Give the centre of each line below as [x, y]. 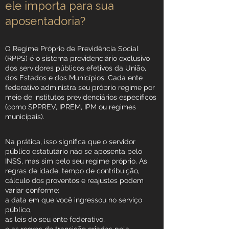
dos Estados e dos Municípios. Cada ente [74, 78]
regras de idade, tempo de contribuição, [72, 171]
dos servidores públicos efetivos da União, [76, 68]
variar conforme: [32, 190]
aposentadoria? [45, 21]
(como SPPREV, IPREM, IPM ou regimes [71, 107]
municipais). [25, 117]
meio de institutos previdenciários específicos [81, 97]
